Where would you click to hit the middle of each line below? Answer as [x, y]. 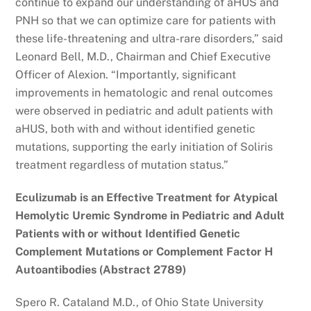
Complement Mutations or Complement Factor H [144, 252]
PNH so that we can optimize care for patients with [146, 21]
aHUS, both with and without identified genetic [136, 129]
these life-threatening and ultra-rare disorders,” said [150, 39]
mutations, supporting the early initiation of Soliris [144, 147]
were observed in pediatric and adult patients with [144, 111]
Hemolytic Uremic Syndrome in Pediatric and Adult [150, 216]
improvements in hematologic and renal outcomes [144, 93]
